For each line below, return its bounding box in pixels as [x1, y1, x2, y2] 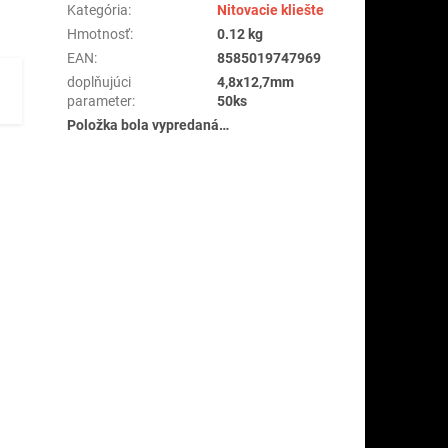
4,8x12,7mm [217, 73, 295, 90]
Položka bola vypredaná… [67, 116, 230, 133]
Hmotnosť [67, 25, 131, 42]
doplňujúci [67, 73, 132, 90]
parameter [67, 92, 133, 109]
